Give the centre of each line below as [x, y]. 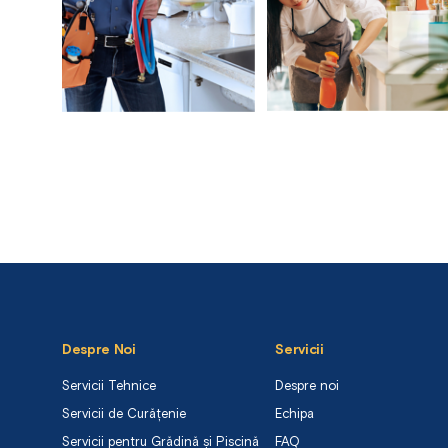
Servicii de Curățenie [124, 415]
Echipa [295, 415]
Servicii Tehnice [109, 387]
